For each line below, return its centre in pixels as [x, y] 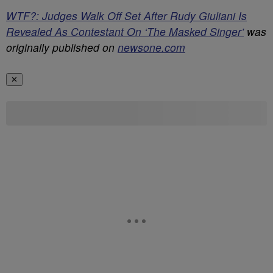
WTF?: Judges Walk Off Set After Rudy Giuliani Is [126, 16]
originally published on [62, 47]
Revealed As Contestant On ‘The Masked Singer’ [125, 31]
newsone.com [151, 47]
